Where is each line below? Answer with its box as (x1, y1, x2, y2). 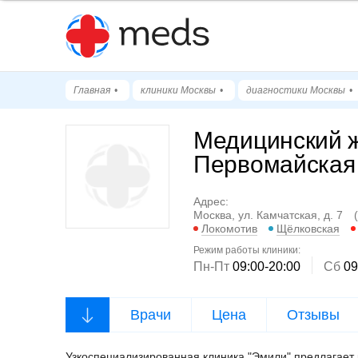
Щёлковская (276, 222, 340, 236)
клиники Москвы (141, 85, 216, 96)
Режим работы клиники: (193, 245, 300, 257)
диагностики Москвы (246, 85, 345, 96)
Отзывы (287, 307, 340, 324)
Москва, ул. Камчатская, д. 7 (193, 209, 346, 222)
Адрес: (193, 195, 229, 208)
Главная (74, 85, 110, 96)
